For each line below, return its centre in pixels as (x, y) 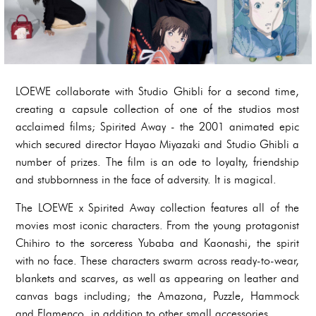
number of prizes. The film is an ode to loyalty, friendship (157, 162)
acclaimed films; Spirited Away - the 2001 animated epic (157, 127)
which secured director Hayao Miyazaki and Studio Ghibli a (157, 145)
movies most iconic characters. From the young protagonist (157, 226)
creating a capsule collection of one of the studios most (157, 109)
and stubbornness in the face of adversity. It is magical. (146, 180)
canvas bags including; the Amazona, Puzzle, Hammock (157, 296)
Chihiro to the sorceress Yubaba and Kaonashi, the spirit (157, 243)
